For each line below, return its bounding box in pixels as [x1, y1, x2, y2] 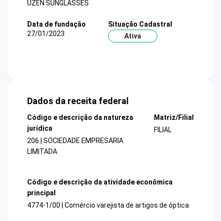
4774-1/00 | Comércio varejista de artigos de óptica [27, 201, 189, 209]
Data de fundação [27, 20, 86, 28]
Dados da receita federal [27, 96, 129, 107]
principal [27, 188, 56, 197]
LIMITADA [27, 147, 57, 156]
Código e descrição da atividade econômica [27, 178, 173, 186]
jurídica [27, 124, 52, 133]
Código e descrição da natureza [27, 113, 133, 122]
